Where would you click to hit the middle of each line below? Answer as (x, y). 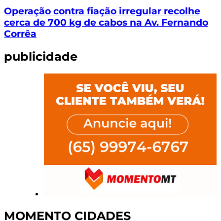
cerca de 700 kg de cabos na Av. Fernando (106, 22)
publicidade (41, 56)
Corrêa (20, 34)
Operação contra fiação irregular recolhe (102, 11)
